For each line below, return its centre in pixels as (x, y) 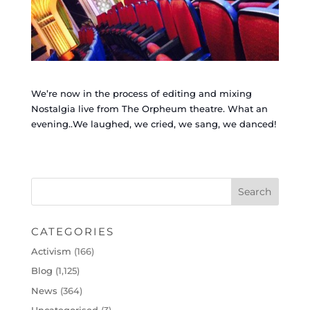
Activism (51, 251)
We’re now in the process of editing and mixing (141, 93)
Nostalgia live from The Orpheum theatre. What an (149, 108)
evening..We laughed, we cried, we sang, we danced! (153, 124)
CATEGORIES (72, 231)
